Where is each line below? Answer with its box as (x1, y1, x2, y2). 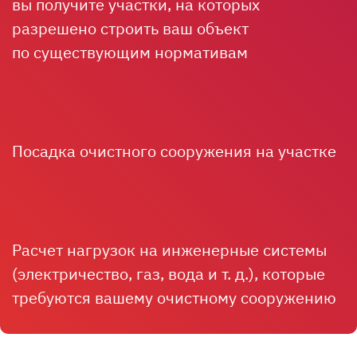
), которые (249, 263, 325, 285)
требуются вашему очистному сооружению (12, 287, 336, 309)
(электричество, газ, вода (12, 263, 208, 285)
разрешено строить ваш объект (12, 18, 249, 40)
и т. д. (208, 263, 249, 285)
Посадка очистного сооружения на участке (12, 140, 336, 163)
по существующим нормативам (12, 41, 248, 64)
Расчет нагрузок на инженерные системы (12, 239, 327, 261)
